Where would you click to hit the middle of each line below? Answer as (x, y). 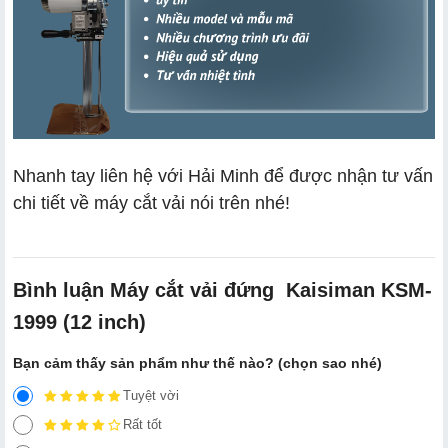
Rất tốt (142, 425)
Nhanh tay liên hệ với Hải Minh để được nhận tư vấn (223, 175)
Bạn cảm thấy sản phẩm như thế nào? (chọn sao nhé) (197, 362)
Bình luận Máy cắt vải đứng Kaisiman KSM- (222, 289)
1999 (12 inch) (79, 321)
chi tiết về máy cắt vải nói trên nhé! (151, 202)
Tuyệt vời (151, 395)
